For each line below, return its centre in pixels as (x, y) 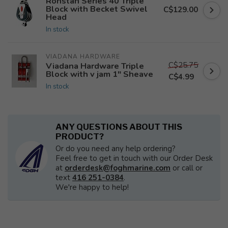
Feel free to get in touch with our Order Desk (134, 158)
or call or (187, 168)
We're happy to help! (92, 187)
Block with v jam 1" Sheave (99, 74)
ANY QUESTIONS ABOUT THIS (119, 127)
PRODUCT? (80, 136)
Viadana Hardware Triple (95, 66)
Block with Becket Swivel (97, 9)
